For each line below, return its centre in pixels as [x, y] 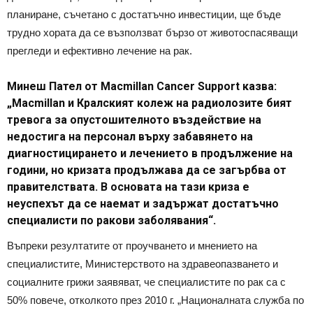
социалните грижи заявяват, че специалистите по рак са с [146, 282]
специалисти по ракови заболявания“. [111, 220]
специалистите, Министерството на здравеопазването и [143, 263]
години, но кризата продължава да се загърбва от [147, 170]
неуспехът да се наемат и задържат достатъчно [143, 203]
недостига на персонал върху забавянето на [130, 136]
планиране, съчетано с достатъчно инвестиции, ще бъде [144, 14]
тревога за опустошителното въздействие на [134, 119]
